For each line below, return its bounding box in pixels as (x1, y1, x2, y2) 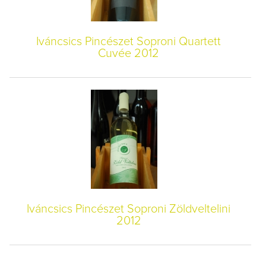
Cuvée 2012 (98, 47, 160, 59)
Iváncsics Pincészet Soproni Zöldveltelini (27, 202, 231, 215)
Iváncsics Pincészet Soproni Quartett (36, 35, 221, 47)
